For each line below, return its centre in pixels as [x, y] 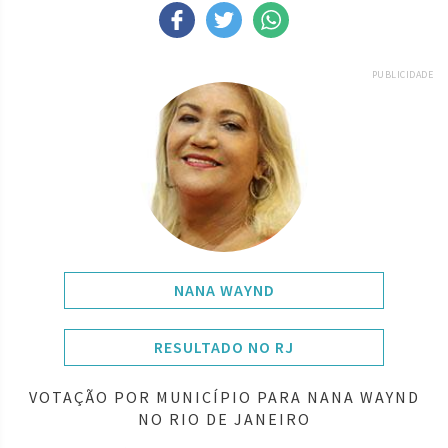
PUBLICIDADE [402, 74]
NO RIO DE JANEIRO [224, 418]
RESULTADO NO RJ [224, 346]
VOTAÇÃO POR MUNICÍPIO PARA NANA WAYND [224, 396]
